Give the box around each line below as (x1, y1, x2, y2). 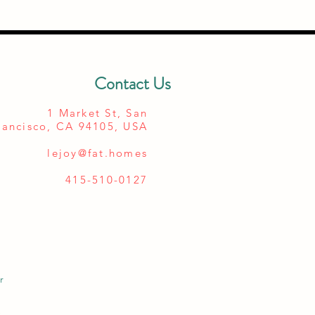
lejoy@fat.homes (47, 146, 148, 160)
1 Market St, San (47, 106, 148, 120)
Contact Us (94, 72, 171, 96)
